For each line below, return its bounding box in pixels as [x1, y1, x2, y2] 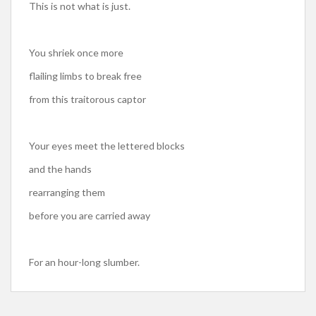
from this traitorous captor [29, 93, 146, 105]
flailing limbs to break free [29, 70, 142, 82]
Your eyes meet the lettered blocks [29, 140, 185, 152]
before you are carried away [29, 209, 150, 221]
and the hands [29, 163, 92, 175]
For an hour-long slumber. [29, 256, 140, 268]
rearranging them [29, 186, 105, 198]
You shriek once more [29, 47, 123, 59]
